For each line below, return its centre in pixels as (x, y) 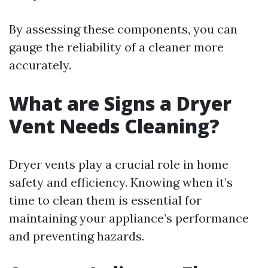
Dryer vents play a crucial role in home (119, 165)
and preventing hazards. (77, 236)
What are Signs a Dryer (120, 103)
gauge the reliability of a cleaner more (116, 47)
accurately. (40, 65)
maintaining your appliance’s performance (129, 218)
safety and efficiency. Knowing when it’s (121, 182)
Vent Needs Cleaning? (114, 126)
